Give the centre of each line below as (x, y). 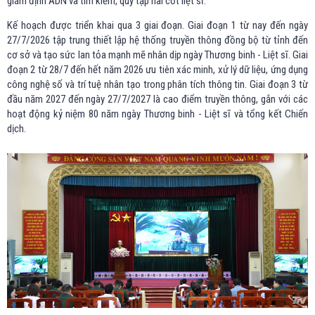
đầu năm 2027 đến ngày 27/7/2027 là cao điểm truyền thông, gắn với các (157, 99)
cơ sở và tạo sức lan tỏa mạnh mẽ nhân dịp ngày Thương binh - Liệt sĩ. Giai (157, 54)
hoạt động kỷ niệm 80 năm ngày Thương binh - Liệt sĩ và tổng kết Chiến (157, 114)
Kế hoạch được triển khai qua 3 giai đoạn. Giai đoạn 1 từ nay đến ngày (157, 25)
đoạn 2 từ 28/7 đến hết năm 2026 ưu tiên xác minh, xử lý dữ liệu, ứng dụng (157, 69)
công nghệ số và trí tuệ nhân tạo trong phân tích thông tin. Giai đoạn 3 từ (157, 84)
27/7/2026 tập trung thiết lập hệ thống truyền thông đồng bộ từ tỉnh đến (157, 40)
